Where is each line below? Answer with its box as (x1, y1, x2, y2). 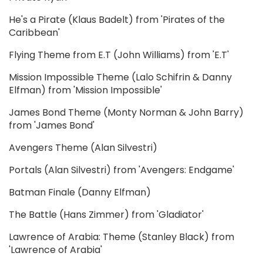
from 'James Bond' (9, 119, 95, 133)
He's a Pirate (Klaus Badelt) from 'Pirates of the (9, 13, 225, 27)
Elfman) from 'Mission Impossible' (9, 83, 162, 97)
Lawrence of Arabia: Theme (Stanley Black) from (9, 230, 234, 244)
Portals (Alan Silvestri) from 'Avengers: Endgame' (9, 163, 234, 177)
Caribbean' (9, 26, 60, 40)
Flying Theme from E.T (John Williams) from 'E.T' (9, 48, 229, 62)
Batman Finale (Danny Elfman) (9, 186, 151, 200)
